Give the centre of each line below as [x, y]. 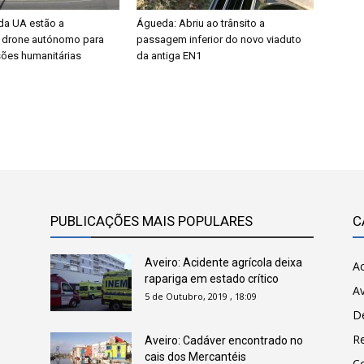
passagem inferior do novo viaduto [219, 39]
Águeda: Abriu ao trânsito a [201, 23]
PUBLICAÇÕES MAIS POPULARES [152, 221]
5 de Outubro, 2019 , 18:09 [201, 296]
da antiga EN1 [169, 56]
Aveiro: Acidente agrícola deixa [223, 262]
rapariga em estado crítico [212, 279]
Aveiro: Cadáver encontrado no [224, 340]
